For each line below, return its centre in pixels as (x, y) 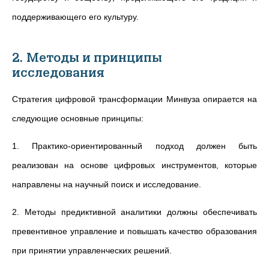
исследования (58, 73)
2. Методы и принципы (87, 58)
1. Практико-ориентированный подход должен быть (134, 146)
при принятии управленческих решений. (92, 250)
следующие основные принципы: (78, 118)
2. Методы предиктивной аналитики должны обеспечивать (134, 212)
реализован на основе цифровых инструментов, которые (134, 165)
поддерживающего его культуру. (75, 17)
